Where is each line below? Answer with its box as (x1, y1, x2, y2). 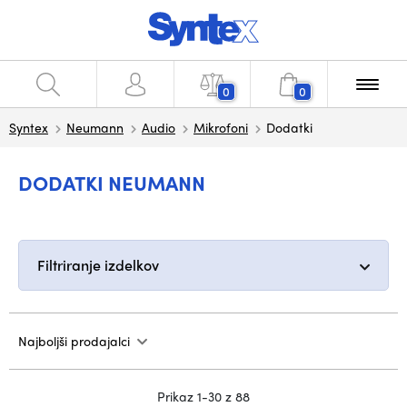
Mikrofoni (194, 118, 248, 136)
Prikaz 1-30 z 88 (157, 387, 250, 405)
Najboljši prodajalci (18, 332, 130, 350)
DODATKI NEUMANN (18, 168, 205, 197)
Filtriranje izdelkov (37, 254, 159, 275)
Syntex (9, 118, 48, 136)
